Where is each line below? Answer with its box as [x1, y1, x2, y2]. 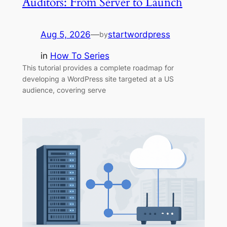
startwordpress [107, 29, 170, 40]
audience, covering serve [22, 86, 106, 95]
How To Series [50, 51, 109, 61]
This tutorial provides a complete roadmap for [22, 63, 174, 72]
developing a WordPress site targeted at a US [22, 74, 174, 84]
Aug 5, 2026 [40, 29, 91, 40]
